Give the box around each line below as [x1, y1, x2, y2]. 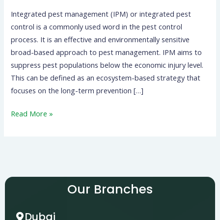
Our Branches [67, 181, 153, 198]
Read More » [11, 109, 54, 119]
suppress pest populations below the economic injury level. [11, 59, 204, 70]
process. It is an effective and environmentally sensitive [11, 34, 190, 44]
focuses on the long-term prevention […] [11, 85, 144, 95]
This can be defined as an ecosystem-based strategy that [11, 72, 201, 82]
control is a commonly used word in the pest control [11, 21, 183, 31]
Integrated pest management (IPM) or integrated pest [11, 8, 192, 19]
